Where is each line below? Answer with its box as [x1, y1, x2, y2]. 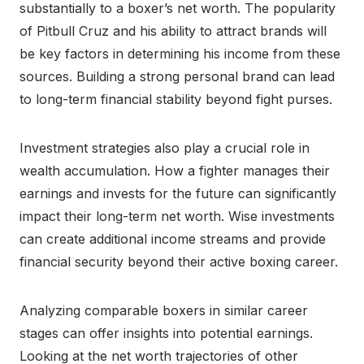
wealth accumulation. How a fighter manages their [19, 162, 330, 179]
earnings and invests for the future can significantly [19, 184, 336, 201]
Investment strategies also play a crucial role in [19, 139, 310, 156]
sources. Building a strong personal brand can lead [19, 67, 335, 84]
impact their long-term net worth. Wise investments [19, 207, 335, 224]
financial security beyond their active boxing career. [19, 253, 338, 270]
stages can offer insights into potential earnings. [19, 324, 313, 341]
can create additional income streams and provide [19, 230, 326, 247]
